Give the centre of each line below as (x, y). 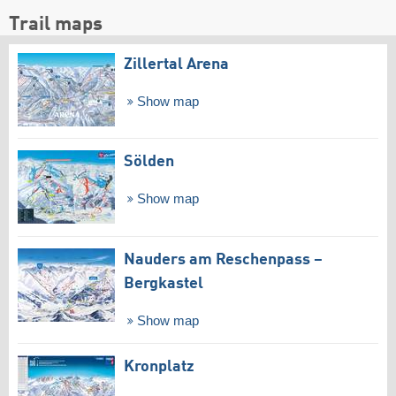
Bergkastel (164, 284)
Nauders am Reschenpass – (223, 260)
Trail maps (56, 24)
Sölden (149, 162)
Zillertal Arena (176, 64)
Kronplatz (159, 366)
